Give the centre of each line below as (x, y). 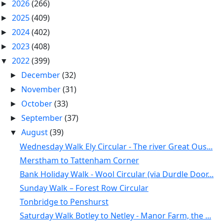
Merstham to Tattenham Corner (79, 160)
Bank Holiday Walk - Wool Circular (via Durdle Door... (116, 174)
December (42, 75)
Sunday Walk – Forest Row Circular (84, 188)
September (43, 118)
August (36, 132)
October (38, 104)
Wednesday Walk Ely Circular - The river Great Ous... (116, 147)
